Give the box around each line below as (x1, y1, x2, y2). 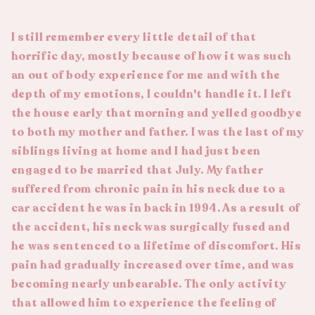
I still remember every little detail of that (11, 29, 257, 45)
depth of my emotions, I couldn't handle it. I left (11, 86, 292, 102)
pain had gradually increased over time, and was (11, 257, 295, 273)
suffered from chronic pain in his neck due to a (11, 181, 285, 197)
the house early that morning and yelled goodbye (11, 105, 302, 121)
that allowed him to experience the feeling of (11, 295, 277, 311)
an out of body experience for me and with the (11, 67, 281, 83)
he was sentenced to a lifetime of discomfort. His (11, 238, 302, 254)
